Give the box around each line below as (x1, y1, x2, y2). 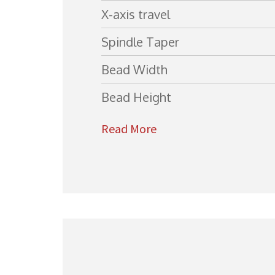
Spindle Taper (101, 34, 179, 50)
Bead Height (101, 89, 171, 105)
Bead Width (101, 61, 168, 77)
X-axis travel (101, 6, 170, 22)
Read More (101, 121, 157, 136)
